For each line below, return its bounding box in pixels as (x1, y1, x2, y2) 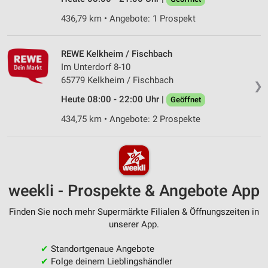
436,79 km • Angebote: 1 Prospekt (61, 13, 196, 24)
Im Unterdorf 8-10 (61, 61, 130, 72)
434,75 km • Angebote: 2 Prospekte (61, 113, 200, 124)
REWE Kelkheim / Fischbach (61, 48, 172, 59)
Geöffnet (170, 95, 201, 104)
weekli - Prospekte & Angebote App (8, 181, 260, 201)
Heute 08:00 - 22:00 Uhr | (61, 93, 166, 105)
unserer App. (109, 219, 159, 230)
